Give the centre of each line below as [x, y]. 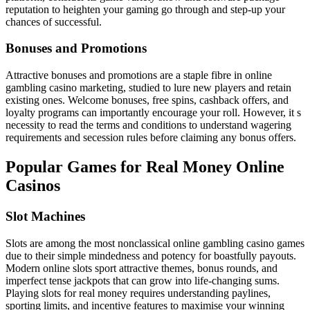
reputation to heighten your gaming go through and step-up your [145, 9]
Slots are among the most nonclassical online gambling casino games [155, 243]
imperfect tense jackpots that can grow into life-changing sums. [143, 280]
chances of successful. [54, 21]
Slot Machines [45, 216]
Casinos [33, 185]
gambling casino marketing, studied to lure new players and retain [148, 88]
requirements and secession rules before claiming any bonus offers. [151, 138]
